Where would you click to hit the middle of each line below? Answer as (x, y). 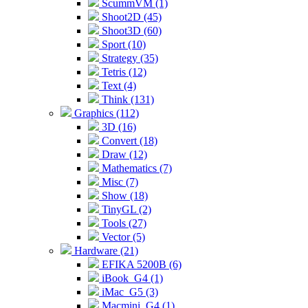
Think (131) (126, 99)
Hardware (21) (105, 251)
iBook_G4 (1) (131, 278)
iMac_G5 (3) (129, 292)
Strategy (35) (129, 58)
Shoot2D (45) (130, 17)
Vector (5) (122, 237)
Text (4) (118, 86)
